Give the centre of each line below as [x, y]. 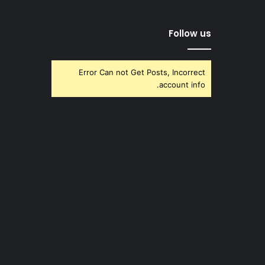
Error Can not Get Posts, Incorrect [142, 72]
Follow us [190, 33]
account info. [182, 84]
